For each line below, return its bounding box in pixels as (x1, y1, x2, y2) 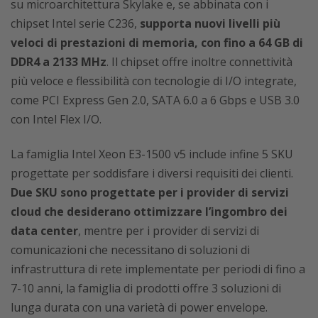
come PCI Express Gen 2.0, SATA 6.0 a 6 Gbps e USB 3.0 (11, 92, 300, 109)
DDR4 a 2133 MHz (11, 54, 106, 70)
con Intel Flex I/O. (11, 111, 102, 128)
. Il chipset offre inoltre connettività (106, 54, 292, 70)
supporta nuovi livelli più (137, 16, 280, 32)
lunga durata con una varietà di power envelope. (11, 300, 268, 316)
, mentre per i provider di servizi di (78, 223, 259, 239)
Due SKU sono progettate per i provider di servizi (11, 185, 289, 201)
